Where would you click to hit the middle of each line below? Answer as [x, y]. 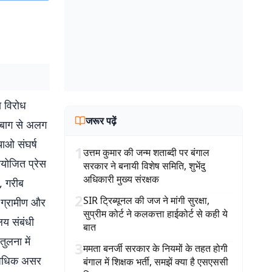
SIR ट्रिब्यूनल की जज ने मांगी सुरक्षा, [146, 200]
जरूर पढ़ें [101, 121]
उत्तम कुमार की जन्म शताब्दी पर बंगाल [146, 152]
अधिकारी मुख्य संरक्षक [121, 179]
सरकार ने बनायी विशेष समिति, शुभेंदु [144, 166]
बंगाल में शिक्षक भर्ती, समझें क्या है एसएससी [156, 262]
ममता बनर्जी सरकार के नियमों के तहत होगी [155, 248]
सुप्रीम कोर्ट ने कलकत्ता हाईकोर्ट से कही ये [155, 214]
